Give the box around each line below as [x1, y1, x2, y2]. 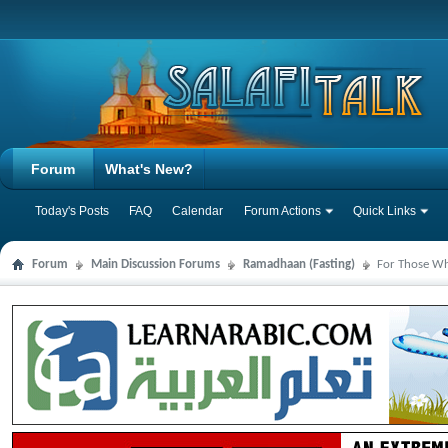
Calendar [172, 204, 223, 218]
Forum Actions [244, 204, 321, 218]
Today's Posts [35, 204, 109, 218]
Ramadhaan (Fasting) [243, 258, 355, 271]
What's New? [105, 161, 193, 177]
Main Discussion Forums [91, 258, 220, 271]
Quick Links [353, 204, 416, 218]
